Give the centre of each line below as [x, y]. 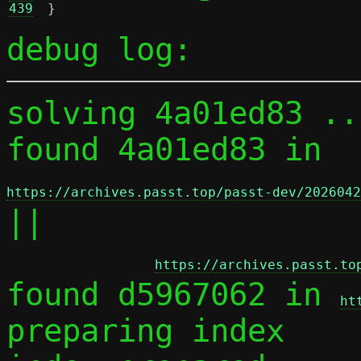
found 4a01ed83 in [173, 149]
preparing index [145, 331]
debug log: [99, 50]
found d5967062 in [173, 295]
